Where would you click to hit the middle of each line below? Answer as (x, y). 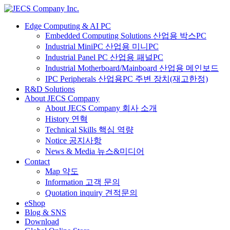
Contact (37, 161)
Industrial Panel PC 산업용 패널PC (104, 57)
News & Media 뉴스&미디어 (95, 151)
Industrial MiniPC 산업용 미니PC (102, 46)
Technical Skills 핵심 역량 (89, 130)
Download (42, 222)
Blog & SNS (45, 212)
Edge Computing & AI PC (68, 26)
